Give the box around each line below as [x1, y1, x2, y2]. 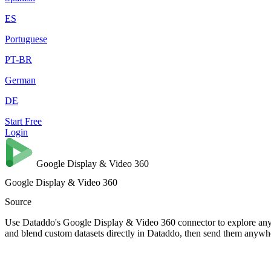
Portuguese [5, 34, 47, 44]
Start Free [5, 116, 42, 126]
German [5, 75, 36, 85]
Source [5, 196, 31, 207]
